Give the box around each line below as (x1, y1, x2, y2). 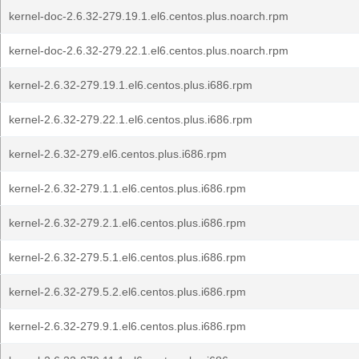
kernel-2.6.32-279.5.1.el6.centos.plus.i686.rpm (9, 251, 246, 264)
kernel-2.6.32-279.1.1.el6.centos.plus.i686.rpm (9, 182, 246, 195)
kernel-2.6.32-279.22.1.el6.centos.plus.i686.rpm (9, 113, 252, 126)
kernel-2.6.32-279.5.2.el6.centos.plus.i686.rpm (9, 285, 246, 298)
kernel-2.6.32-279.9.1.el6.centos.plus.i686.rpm (9, 320, 246, 333)
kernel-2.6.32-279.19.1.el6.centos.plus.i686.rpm (9, 79, 252, 91)
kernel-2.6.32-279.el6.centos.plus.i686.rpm (9, 147, 227, 160)
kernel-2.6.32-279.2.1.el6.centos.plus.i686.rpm (9, 216, 246, 229)
